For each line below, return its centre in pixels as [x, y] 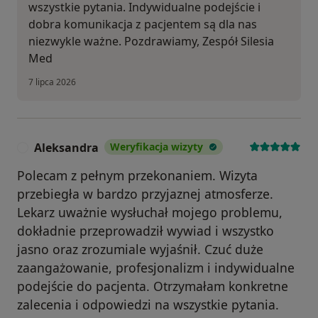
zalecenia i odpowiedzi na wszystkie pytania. [148, 305]
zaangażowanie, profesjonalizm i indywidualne [156, 268]
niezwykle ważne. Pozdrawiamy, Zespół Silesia [151, 42]
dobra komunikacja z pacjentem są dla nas [143, 24]
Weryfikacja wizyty [157, 147]
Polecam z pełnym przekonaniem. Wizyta [137, 176]
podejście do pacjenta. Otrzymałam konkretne [153, 286]
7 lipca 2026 [52, 82]
